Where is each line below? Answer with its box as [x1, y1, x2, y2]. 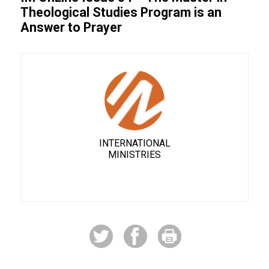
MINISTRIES [108, 149, 161, 160]
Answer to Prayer [20, 20, 122, 35]
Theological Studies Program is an [20, 5, 222, 20]
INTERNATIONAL [98, 138, 171, 149]
